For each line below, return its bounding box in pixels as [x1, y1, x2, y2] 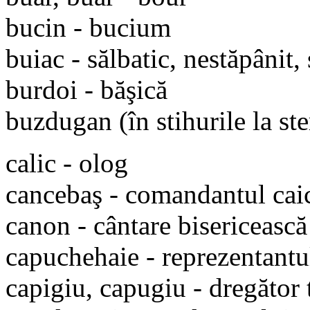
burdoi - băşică [6, 74, 167, 104]
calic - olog [6, 147, 128, 178]
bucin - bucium [6, 12, 171, 42]
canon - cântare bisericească [6, 210, 307, 240]
